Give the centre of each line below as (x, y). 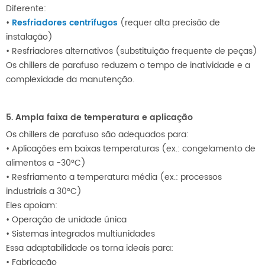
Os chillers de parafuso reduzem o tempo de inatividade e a (128, 66)
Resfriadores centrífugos (66, 23)
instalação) (29, 37)
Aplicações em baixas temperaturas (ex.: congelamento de (134, 149)
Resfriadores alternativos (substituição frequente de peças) (135, 51)
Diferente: (26, 9)
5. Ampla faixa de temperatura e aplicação (99, 118)
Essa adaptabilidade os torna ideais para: (90, 248)
